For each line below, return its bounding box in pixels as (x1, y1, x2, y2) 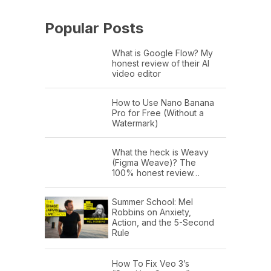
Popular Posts (45, 19, 143, 38)
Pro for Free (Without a (112, 108, 204, 119)
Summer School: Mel (112, 197, 193, 207)
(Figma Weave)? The (112, 157, 196, 168)
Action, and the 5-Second (112, 217, 214, 228)
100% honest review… (112, 168, 200, 178)
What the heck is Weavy (112, 147, 209, 158)
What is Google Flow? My (112, 48, 213, 59)
